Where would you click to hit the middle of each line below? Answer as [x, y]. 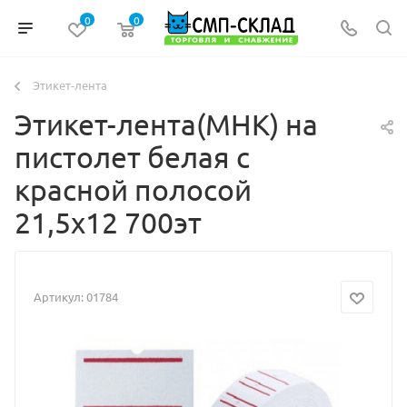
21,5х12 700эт [108, 222]
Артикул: [59, 297]
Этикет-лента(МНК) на [166, 124]
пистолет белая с [132, 157]
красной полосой [133, 189]
